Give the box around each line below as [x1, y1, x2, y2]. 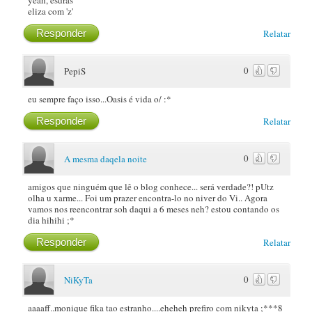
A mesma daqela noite [63, 153, 147, 166]
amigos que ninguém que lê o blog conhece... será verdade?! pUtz [27, 180, 274, 194]
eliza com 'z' [27, 5, 73, 18]
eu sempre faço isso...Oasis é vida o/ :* [27, 93, 171, 106]
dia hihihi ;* [27, 214, 75, 227]
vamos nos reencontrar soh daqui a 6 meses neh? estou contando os [27, 203, 279, 216]
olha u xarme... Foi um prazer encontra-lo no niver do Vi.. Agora [27, 192, 267, 205]
